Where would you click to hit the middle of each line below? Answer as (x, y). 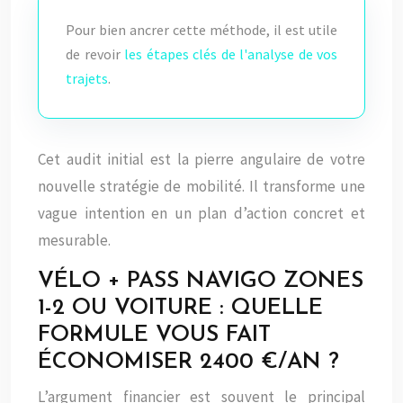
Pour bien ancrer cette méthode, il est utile (201, 30)
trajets (87, 78)
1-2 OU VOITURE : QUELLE (180, 308)
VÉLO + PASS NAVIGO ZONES (201, 281)
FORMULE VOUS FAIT (154, 335)
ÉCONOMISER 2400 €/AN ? (188, 362)
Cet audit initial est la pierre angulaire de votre (201, 159)
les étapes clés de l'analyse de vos (231, 54)
